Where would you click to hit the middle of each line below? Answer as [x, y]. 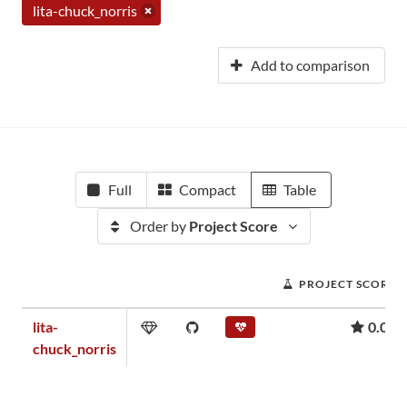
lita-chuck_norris [85, 10]
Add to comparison [310, 65]
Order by [159, 226]
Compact [208, 189]
